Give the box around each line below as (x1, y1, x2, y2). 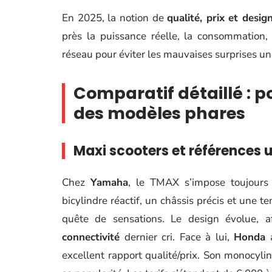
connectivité (62, 230, 120, 244)
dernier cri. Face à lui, (120, 230, 234, 244)
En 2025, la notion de (62, 11, 168, 25)
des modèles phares (73, 102, 245, 124)
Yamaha (90, 175, 128, 189)
